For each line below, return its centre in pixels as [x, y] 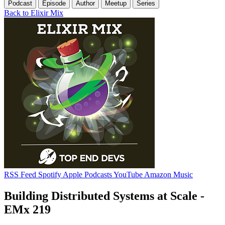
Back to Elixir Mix [34, 13]
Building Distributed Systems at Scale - [104, 196]
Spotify [50, 174]
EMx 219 [27, 209]
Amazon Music [168, 174]
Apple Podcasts [87, 174]
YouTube [128, 174]
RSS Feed [20, 174]
